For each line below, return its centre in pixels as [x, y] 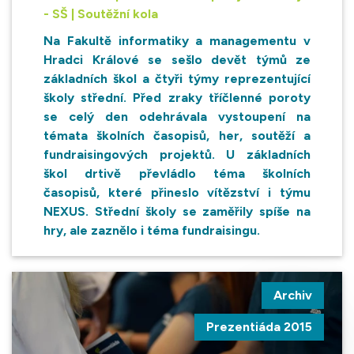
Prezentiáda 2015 [259, 326]
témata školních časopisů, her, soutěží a [177, 135]
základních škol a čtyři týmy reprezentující [177, 78]
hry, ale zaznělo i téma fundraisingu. [152, 230]
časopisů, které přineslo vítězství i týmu [177, 192]
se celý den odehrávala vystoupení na [177, 116]
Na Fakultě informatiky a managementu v [177, 40]
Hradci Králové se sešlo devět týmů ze [177, 59]
